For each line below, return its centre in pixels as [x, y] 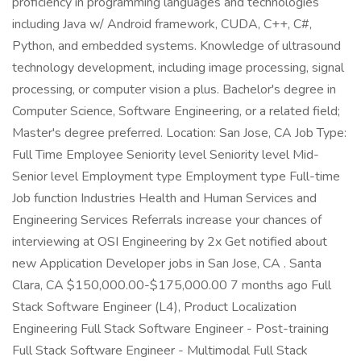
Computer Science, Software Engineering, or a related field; [176, 111]
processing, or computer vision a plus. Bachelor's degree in [174, 89]
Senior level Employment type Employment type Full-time [176, 176]
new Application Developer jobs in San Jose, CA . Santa [167, 263]
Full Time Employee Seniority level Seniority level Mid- [166, 155]
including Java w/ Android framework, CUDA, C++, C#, [162, 24]
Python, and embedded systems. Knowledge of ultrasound [176, 46]
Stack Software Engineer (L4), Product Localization [154, 307]
